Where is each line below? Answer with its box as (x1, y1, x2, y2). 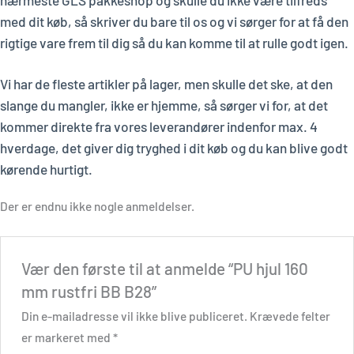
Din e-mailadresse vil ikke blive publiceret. (21, 307, 247, 323)
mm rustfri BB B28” (21, 281, 156, 301)
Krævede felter (249, 307, 330, 323)
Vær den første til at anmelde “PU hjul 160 (21, 258, 308, 278)
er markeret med (21, 329, 113, 345)
